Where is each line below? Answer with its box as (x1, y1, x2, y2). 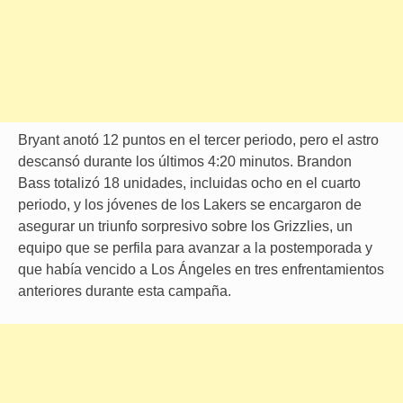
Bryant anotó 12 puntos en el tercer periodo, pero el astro (18, 132, 379, 148)
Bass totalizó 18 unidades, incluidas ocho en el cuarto (18, 175, 361, 191)
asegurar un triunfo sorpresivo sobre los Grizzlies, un (18, 219, 353, 234)
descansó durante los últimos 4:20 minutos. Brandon (18, 154, 352, 169)
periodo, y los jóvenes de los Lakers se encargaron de (18, 197, 362, 212)
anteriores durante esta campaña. (18, 283, 231, 299)
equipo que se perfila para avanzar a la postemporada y (18, 240, 372, 255)
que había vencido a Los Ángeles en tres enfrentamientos (18, 262, 384, 277)
